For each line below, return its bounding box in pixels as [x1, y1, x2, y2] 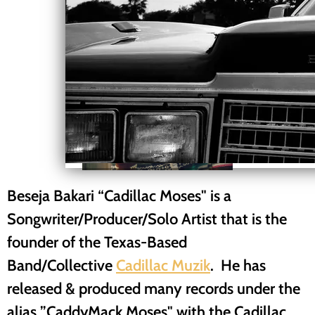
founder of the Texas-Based [7, 231, 187, 252]
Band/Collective [7, 255, 116, 275]
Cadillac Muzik [116, 255, 210, 275]
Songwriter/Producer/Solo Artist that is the [7, 208, 287, 229]
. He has [210, 255, 266, 275]
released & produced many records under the [7, 278, 300, 298]
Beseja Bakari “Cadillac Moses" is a [7, 185, 231, 205]
